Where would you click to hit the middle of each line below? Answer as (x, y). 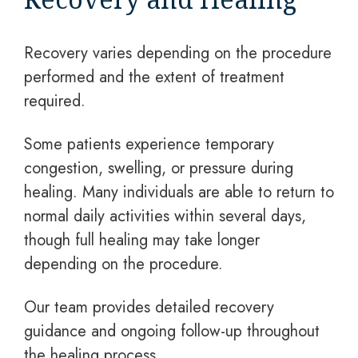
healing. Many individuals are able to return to (179, 192)
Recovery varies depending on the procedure (178, 53)
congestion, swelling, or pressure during (159, 168)
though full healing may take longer (142, 240)
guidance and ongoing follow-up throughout (172, 331)
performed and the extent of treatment (154, 77)
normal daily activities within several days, (165, 216)
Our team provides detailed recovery (149, 307)
